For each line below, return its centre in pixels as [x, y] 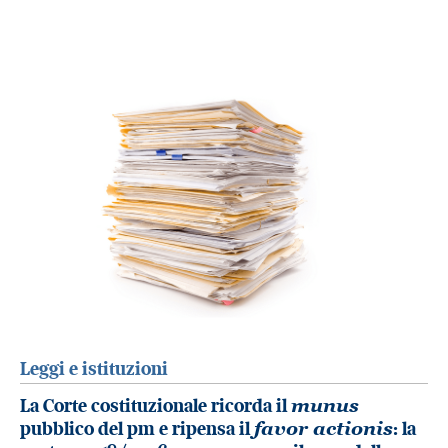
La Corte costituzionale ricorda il [155, 405]
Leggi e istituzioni [94, 369]
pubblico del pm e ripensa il [137, 428]
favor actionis [323, 427]
